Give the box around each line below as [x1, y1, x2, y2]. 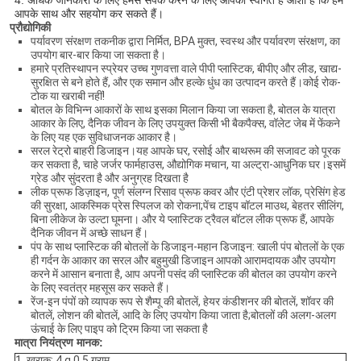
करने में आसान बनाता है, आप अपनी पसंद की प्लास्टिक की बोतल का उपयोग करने [30, 268, 337, 281]
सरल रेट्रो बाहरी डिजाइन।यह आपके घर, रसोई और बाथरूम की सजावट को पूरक [30, 144, 340, 158]
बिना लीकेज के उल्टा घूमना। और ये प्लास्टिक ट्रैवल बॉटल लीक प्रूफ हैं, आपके [30, 213, 334, 226]
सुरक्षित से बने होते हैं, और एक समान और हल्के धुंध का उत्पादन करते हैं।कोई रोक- [30, 76, 341, 89]
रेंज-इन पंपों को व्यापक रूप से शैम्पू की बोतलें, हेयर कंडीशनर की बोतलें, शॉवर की [30, 295, 334, 309]
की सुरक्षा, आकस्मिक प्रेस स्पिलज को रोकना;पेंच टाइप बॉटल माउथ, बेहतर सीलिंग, [30, 199, 344, 213]
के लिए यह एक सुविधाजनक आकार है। [30, 131, 177, 144]
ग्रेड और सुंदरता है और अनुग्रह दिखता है [30, 172, 189, 185]
